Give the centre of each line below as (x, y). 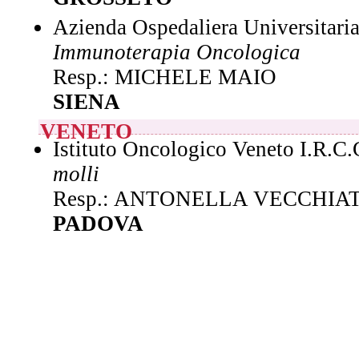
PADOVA (98, 224)
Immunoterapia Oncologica (177, 52)
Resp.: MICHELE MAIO (165, 77)
